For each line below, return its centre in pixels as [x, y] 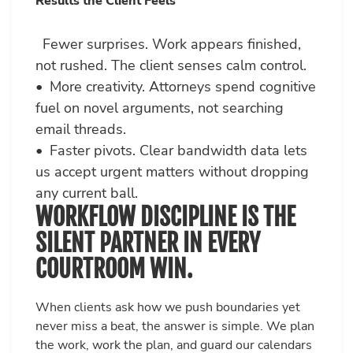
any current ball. [87, 193]
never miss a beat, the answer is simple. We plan [175, 327]
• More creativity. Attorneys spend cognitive [176, 87]
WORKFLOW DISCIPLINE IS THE [165, 217]
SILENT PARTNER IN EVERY [148, 243]
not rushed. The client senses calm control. [171, 66]
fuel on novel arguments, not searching [160, 108]
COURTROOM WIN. [114, 269]
